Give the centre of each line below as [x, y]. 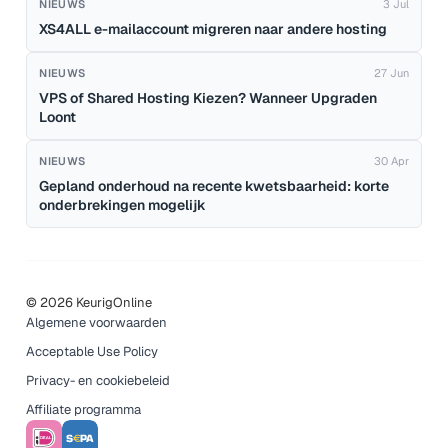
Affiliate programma [84, 409]
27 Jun [391, 72]
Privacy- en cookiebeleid [98, 380]
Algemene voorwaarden [97, 322]
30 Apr [391, 160]
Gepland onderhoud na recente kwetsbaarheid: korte [214, 185]
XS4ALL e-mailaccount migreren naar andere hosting [213, 28]
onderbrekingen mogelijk [123, 204]
